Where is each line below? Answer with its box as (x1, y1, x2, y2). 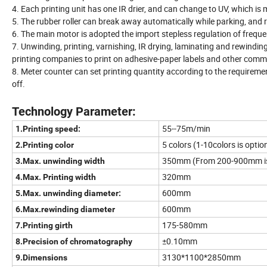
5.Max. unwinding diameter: (15, 188, 121, 198)
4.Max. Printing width (15, 172, 96, 182)
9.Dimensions (15, 252, 67, 262)
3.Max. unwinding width (15, 156, 105, 166)
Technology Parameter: (12, 104, 136, 119)
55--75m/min (162, 122, 214, 134)
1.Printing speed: (15, 123, 80, 133)
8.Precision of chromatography (15, 236, 132, 246)
